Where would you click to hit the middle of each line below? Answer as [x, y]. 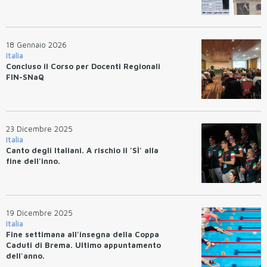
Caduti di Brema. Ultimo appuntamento [83, 245]
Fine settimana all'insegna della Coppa [83, 234]
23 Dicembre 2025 [39, 128]
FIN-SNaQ [25, 77]
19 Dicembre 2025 [39, 212]
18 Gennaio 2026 [36, 44]
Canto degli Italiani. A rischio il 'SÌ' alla [82, 150]
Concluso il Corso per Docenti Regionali [83, 66]
